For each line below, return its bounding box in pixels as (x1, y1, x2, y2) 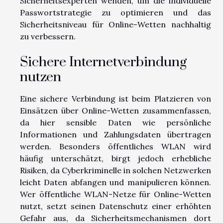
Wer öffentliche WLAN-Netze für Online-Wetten (20, 189, 211, 199)
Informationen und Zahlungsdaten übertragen (20, 129, 211, 139)
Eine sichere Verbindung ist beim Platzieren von (20, 94, 211, 104)
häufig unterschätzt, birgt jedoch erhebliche (20, 153, 211, 163)
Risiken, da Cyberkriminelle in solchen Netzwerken (20, 165, 211, 175)
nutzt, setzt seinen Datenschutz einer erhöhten (20, 201, 211, 211)
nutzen (20, 69, 61, 86)
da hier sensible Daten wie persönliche (20, 117, 211, 127)
